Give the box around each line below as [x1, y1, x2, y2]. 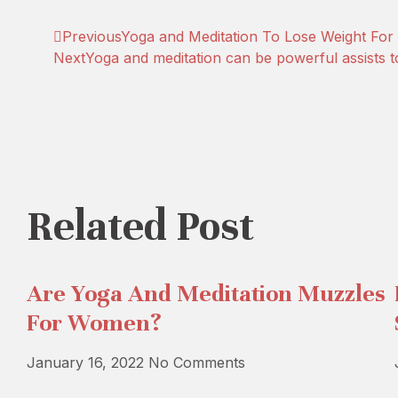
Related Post [27, 201, 254, 251]
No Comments [148, 354, 245, 371]
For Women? [27, 308, 162, 338]
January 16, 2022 [27, 354, 148, 371]
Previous [62, 28, 121, 45]
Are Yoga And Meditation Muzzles [27, 279, 386, 308]
